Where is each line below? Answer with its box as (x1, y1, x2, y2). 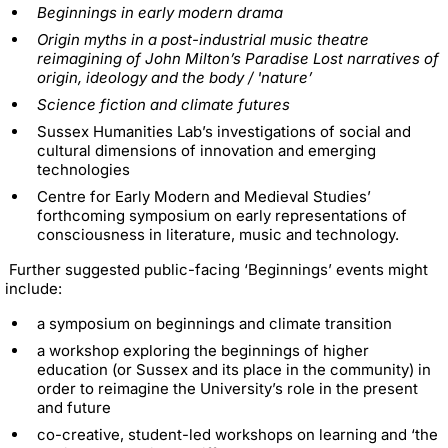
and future (37, 397, 111, 417)
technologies (37, 159, 130, 179)
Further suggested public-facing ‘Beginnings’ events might (5, 259, 428, 279)
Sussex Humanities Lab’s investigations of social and (37, 121, 411, 141)
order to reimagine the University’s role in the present (37, 378, 418, 398)
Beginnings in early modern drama (37, 2, 283, 22)
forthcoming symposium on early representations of (37, 205, 407, 225)
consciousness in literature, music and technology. (37, 224, 399, 244)
